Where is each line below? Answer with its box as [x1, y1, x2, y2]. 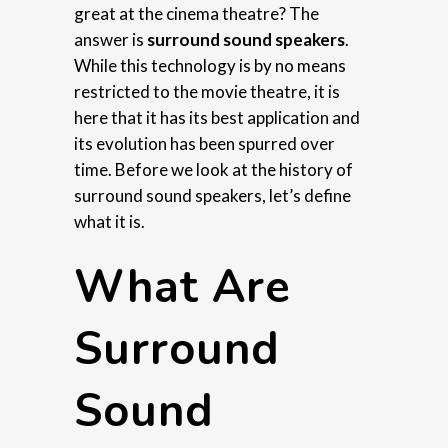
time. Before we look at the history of [74, 159, 353, 181]
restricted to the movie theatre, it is [74, 81, 340, 103]
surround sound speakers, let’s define [74, 185, 351, 207]
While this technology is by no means [74, 55, 346, 77]
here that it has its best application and [74, 107, 360, 129]
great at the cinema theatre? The [74, 3, 319, 25]
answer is [74, 29, 147, 51]
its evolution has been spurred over [74, 133, 335, 155]
